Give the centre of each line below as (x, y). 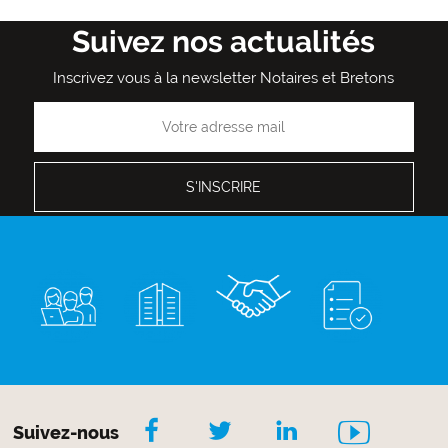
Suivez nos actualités (224, 42)
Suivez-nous (66, 433)
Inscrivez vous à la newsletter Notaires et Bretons (224, 78)
